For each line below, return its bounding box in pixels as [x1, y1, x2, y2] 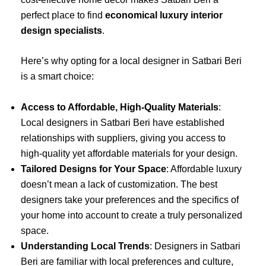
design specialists [21, 25, 102, 36]
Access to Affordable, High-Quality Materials [21, 102, 218, 112]
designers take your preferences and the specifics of [21, 194, 239, 205]
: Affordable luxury [166, 163, 242, 174]
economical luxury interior [105, 9, 223, 20]
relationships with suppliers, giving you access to [21, 132, 226, 143]
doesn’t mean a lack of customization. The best [21, 179, 217, 189]
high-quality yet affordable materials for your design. [21, 148, 237, 159]
